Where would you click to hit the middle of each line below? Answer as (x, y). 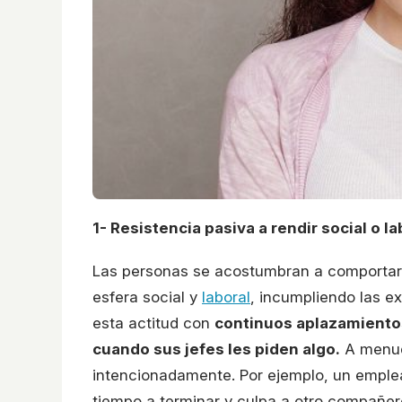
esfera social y (147, 297)
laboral (226, 297)
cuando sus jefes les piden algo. (216, 349)
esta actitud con (153, 323)
